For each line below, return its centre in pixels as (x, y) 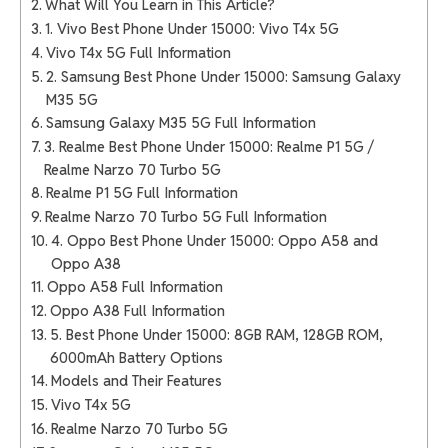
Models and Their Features (136, 381)
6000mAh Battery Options (136, 358)
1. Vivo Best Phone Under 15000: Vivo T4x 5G (191, 29)
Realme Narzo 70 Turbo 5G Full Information (185, 217)
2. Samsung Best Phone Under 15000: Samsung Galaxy (223, 77)
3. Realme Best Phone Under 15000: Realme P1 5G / (208, 147)
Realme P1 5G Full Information (141, 193)
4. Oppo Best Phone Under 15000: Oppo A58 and (214, 241)
